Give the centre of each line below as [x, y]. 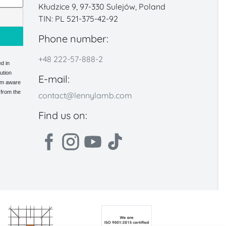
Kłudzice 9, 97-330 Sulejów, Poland [102, 6]
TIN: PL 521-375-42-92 [78, 18]
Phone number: [73, 38]
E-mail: [54, 79]
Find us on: [63, 115]
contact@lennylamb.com [85, 95]
